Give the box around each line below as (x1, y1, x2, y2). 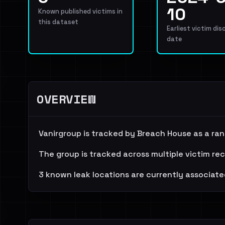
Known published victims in (38, 7, 123, 16)
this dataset (38, 18, 78, 26)
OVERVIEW (37, 90, 95, 108)
